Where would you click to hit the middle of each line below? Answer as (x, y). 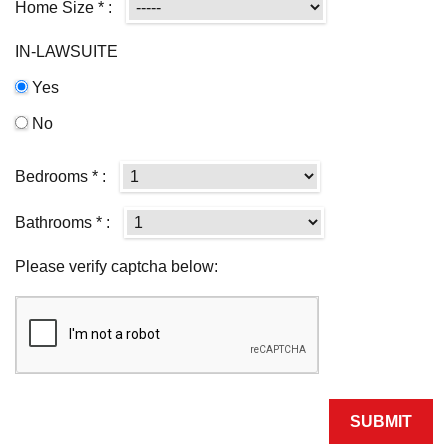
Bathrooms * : (64, 222)
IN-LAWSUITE (66, 51)
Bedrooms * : (62, 176)
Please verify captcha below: (116, 266)
